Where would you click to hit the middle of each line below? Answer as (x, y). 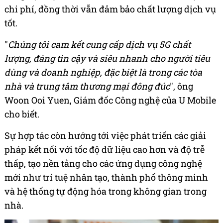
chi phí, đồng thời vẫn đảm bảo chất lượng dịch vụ (110, 9)
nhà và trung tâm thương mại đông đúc (87, 86)
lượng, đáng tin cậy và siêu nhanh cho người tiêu (107, 58)
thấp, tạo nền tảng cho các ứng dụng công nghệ (103, 164)
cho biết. (22, 114)
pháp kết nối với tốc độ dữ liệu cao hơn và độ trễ (105, 150)
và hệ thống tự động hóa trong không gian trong (106, 191)
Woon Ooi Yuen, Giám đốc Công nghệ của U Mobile (110, 100)
